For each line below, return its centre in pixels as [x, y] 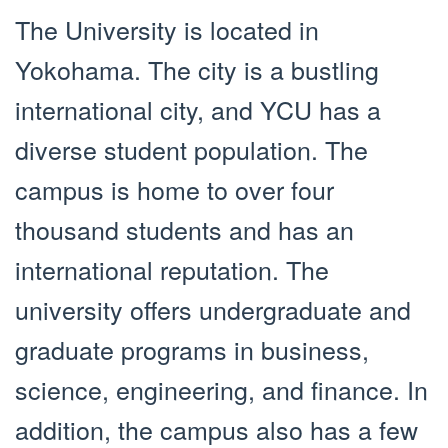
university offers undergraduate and [213, 308]
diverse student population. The [191, 148]
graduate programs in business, [192, 348]
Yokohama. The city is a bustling [197, 68]
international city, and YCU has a [198, 108]
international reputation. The [172, 268]
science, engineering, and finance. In [221, 388]
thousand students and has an [184, 228]
